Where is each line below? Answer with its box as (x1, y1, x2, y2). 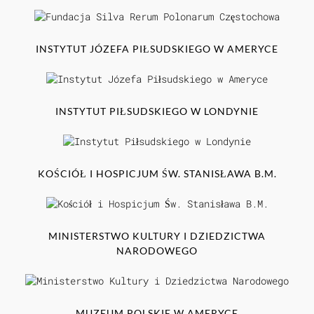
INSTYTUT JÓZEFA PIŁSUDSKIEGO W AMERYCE (36, 42, 278, 55)
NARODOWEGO (116, 244, 198, 257)
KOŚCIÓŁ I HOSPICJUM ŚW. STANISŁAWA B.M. (37, 167, 277, 179)
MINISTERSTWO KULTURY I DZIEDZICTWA (48, 229, 266, 242)
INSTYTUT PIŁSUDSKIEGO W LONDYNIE (55, 104, 259, 117)
